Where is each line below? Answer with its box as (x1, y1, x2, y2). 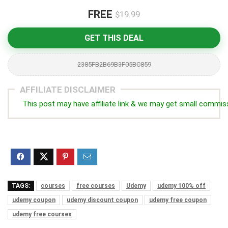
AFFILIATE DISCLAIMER (20, 84, 116, 95)
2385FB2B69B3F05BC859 (77, 61, 151, 68)
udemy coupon (12, 196, 55, 204)
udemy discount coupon (67, 196, 138, 204)
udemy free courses (12, 211, 72, 218)
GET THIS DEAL (84, 33, 144, 43)
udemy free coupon (149, 196, 207, 204)
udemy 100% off (157, 182, 206, 189)
